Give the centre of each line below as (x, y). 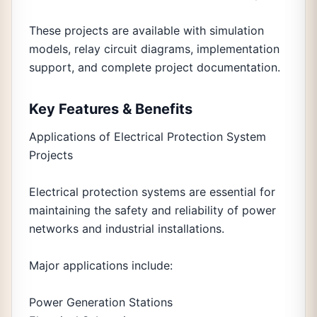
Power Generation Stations (101, 302)
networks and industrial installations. (127, 229)
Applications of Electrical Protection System (148, 137)
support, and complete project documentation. (155, 67)
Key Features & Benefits (111, 109)
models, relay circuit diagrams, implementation (154, 49)
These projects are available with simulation (146, 30)
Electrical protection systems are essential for (152, 192)
